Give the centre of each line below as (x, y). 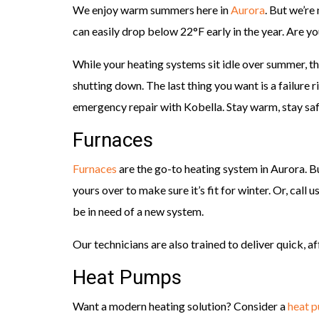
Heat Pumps (127, 278)
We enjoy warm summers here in (152, 10)
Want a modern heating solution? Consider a (180, 306)
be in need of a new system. (138, 211)
